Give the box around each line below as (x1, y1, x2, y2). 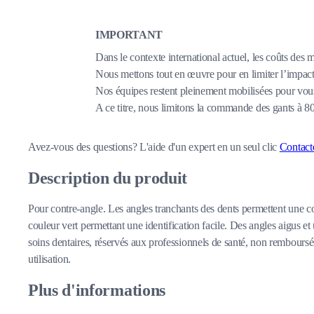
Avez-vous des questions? (28, 140, 139, 153)
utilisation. (28, 252, 71, 265)
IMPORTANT (95, 28, 163, 41)
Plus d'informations (28, 280, 165, 299)
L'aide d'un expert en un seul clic (139, 140, 280, 153)
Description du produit (28, 168, 187, 187)
